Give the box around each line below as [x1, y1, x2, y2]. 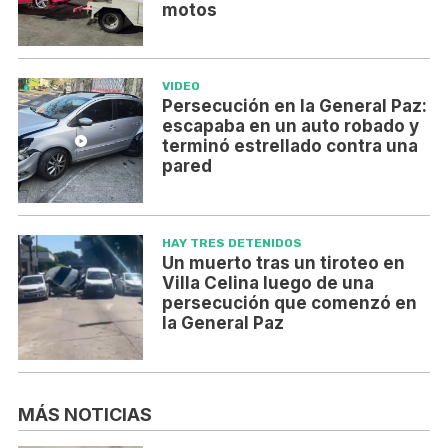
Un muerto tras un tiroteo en [161, 253, 405, 274]
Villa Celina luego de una [161, 273, 374, 294]
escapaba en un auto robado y [161, 116, 419, 137]
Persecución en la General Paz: [161, 96, 427, 117]
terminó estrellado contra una [161, 136, 418, 157]
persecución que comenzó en [161, 293, 417, 314]
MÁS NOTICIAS [18, 404, 152, 426]
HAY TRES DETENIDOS [161, 236, 302, 251]
